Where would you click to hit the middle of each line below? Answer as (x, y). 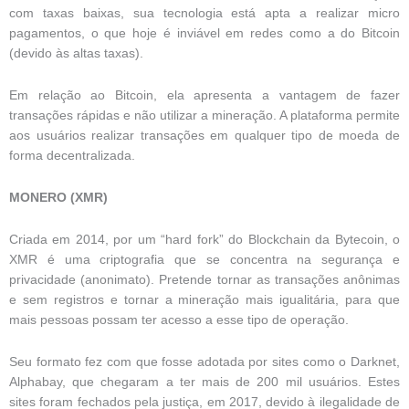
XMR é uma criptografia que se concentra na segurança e (204, 260)
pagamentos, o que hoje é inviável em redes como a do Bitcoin (204, 34)
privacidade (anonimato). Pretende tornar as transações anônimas (204, 280)
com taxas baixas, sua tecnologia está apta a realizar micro (204, 14)
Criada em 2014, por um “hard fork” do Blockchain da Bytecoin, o (204, 240)
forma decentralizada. (72, 156)
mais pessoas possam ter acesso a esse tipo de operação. (179, 320)
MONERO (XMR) (58, 198)
